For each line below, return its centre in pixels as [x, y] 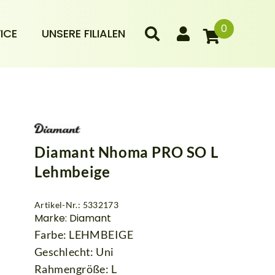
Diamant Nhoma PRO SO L [126, 152]
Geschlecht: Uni [74, 251]
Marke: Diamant [73, 218]
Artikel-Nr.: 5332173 [76, 204]
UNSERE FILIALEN [83, 33]
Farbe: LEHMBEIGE [84, 234]
